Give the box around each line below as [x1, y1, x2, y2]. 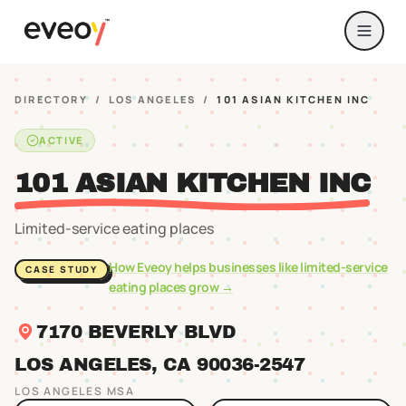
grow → [186, 278, 234, 295]
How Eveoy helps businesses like [109, 258, 301, 275]
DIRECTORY [14, 92, 88, 106]
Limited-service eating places [14, 218, 214, 238]
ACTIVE [39, 133, 83, 147]
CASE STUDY [25, 263, 98, 275]
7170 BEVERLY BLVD [36, 322, 237, 342]
